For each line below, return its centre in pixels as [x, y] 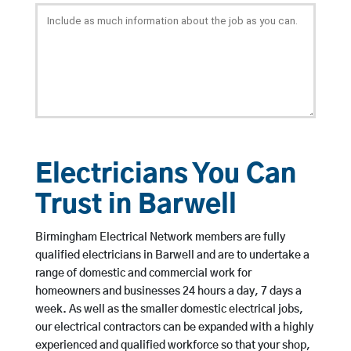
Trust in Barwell [136, 206]
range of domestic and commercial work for [143, 274]
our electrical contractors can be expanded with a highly [174, 328]
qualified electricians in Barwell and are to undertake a [172, 256]
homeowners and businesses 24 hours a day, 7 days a [168, 292]
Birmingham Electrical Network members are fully [160, 238]
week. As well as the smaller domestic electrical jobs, [169, 310]
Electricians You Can [165, 175]
